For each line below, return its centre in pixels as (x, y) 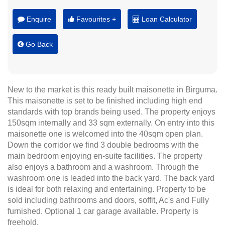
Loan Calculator (166, 19)
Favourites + (95, 19)
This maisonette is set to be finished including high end (105, 101)
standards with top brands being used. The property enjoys (111, 112)
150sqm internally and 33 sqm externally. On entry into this (111, 123)
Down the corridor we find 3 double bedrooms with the (103, 145)
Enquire (38, 19)
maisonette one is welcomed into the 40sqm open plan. (105, 134)
